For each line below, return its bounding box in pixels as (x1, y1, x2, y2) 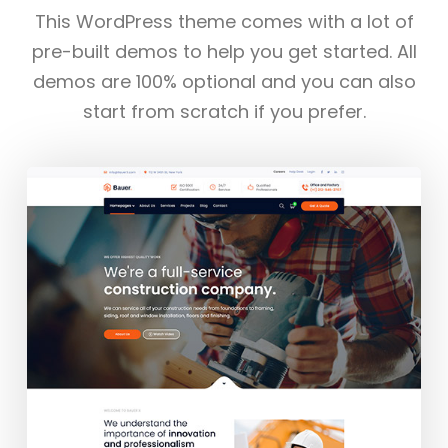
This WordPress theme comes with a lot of (34, 9, 414, 35)
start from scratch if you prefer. (82, 99, 366, 125)
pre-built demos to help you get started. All (31, 39, 417, 65)
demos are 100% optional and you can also (32, 69, 416, 95)
